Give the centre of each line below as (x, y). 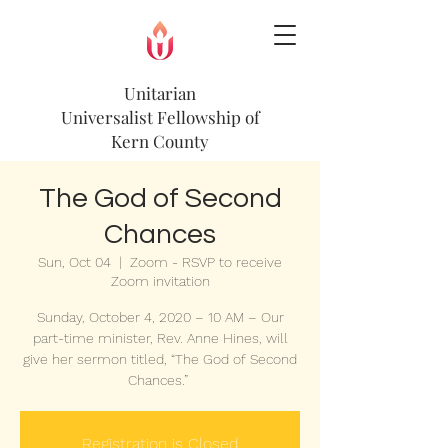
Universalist (108, 117)
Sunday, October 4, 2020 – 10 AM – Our (160, 317)
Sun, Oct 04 (74, 262)
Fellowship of (208, 117)
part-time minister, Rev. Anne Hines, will (160, 338)
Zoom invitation (160, 281)
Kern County (160, 141)
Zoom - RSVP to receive (206, 262)
